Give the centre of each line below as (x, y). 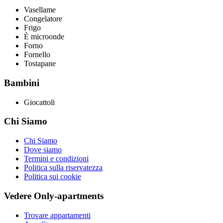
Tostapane (40, 64)
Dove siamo (43, 150)
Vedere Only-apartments (54, 196)
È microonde (44, 37)
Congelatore (43, 19)
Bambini (22, 83)
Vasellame (40, 10)
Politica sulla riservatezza (63, 168)
